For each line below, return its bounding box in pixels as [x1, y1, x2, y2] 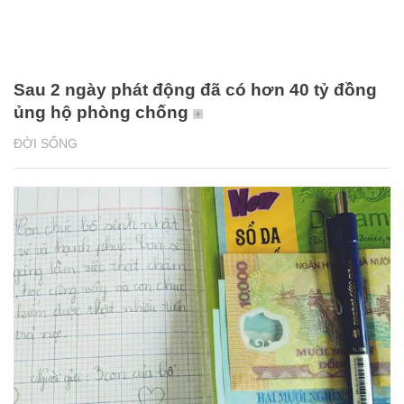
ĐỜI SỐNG [14, 136, 78, 151]
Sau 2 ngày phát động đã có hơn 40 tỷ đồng [14, 80, 377, 100]
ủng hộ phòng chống [14, 103, 188, 123]
